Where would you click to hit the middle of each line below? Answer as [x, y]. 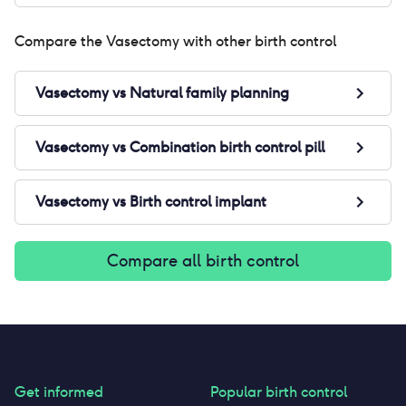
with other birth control [258, 41]
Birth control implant [198, 202]
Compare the [60, 41]
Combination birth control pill [227, 147]
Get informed [59, 392]
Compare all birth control [203, 261]
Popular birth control [279, 392]
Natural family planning [209, 93]
